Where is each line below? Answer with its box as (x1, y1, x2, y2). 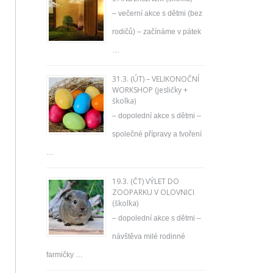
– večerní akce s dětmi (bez (112, 9, 202, 18)
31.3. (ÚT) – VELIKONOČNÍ (112, 74, 199, 84)
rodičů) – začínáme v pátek (112, 27, 201, 36)
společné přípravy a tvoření (112, 130, 202, 138)
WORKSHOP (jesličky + (112, 85, 188, 95)
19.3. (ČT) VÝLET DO (112, 176, 179, 186)
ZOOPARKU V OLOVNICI (112, 187, 194, 197)
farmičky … (46, 250, 83, 259)
